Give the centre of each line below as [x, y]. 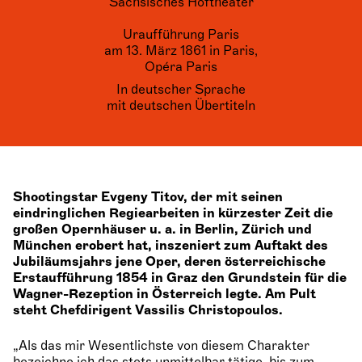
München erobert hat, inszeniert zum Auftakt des [170, 246]
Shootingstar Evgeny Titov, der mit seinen [148, 197]
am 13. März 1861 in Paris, [181, 51]
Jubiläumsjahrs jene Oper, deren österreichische [169, 262]
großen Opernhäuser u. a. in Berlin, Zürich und [162, 229]
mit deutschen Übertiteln [181, 106]
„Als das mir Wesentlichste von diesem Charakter [161, 346]
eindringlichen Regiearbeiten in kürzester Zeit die [173, 213]
